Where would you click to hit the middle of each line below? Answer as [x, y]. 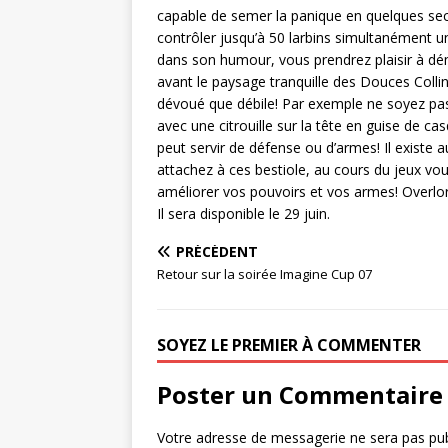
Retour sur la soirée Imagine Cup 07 [264, 274]
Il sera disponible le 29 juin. [243, 213]
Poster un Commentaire [300, 394]
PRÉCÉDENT [217, 251]
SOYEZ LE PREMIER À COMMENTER [289, 345]
